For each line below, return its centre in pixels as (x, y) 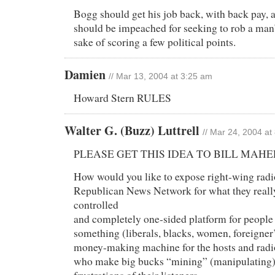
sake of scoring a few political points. (155, 42)
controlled (96, 204)
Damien (87, 74)
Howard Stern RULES (122, 98)
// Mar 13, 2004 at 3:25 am (161, 76)
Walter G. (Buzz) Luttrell (134, 130)
